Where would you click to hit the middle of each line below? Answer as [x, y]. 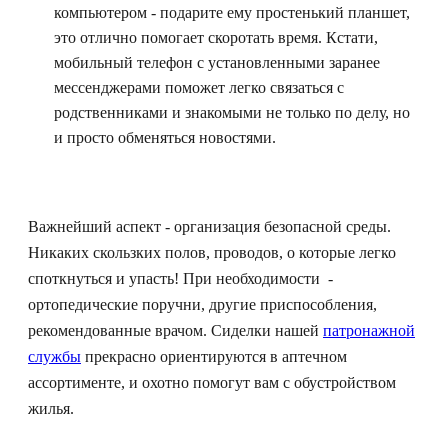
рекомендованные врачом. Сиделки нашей [175, 331]
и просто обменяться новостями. [165, 138]
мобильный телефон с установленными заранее [217, 63]
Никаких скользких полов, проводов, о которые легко [212, 253]
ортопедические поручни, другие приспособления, [202, 305]
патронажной [369, 331]
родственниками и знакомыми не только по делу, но [232, 113]
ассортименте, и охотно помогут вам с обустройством [212, 383]
